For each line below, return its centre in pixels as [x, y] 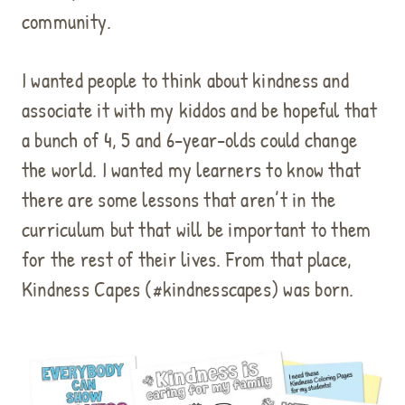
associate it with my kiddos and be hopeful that [199, 109]
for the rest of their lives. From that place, [187, 259]
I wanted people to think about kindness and [185, 80]
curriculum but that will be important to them [197, 229]
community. [67, 21]
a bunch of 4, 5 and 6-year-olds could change [190, 139]
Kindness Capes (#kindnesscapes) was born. [188, 288]
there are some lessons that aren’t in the [179, 199]
